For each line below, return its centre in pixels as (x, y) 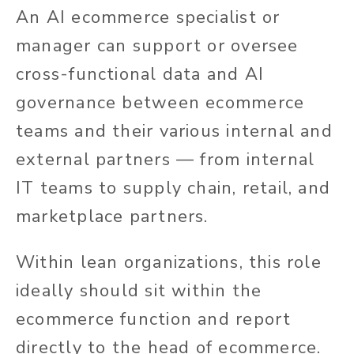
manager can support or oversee (157, 46)
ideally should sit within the (139, 291)
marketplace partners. (112, 217)
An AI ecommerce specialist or (148, 18)
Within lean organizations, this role (169, 263)
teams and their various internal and (174, 132)
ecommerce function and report (154, 320)
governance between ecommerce (160, 103)
